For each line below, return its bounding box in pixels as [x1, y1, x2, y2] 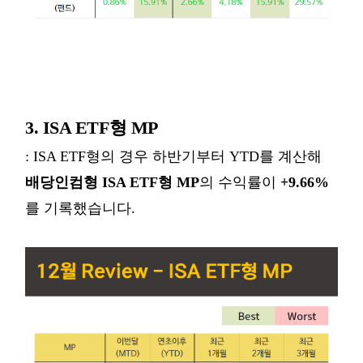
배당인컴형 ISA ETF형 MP [25, 174, 199, 190]
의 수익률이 [199, 174, 280, 190]
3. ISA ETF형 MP [25, 117, 158, 138]
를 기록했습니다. [25, 200, 135, 216]
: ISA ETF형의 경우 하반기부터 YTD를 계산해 [25, 148, 322, 164]
